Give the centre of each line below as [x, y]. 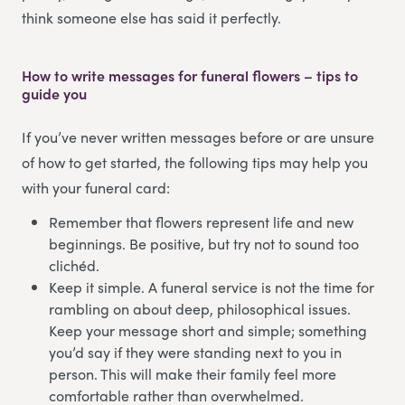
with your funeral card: [96, 187]
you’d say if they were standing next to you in [195, 352]
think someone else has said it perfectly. [153, 17]
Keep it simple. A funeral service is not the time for [212, 287]
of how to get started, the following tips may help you [195, 162]
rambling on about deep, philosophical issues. [200, 308]
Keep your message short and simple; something [208, 330]
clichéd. [74, 265]
